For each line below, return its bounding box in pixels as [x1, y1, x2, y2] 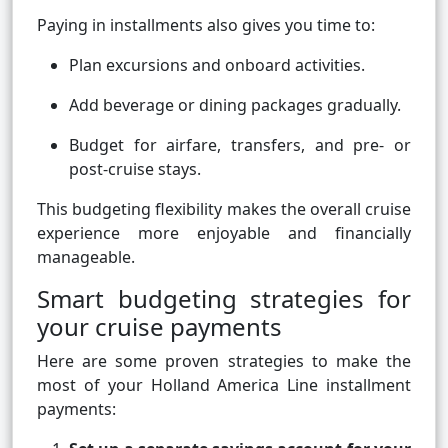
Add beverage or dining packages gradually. [69, 94, 401, 117]
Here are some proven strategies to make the [37, 350, 411, 373]
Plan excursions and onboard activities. [69, 54, 365, 77]
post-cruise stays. [69, 158, 201, 181]
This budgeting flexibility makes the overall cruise [37, 198, 411, 221]
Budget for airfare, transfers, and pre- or [69, 134, 411, 157]
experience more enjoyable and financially [37, 222, 411, 245]
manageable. [37, 246, 135, 269]
